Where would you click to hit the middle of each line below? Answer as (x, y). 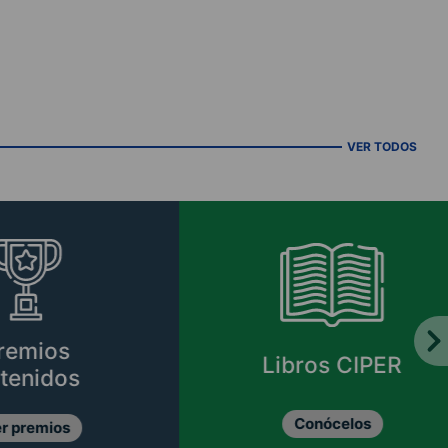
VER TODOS (382, 147)
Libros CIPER (235, 365)
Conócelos (235, 424)
